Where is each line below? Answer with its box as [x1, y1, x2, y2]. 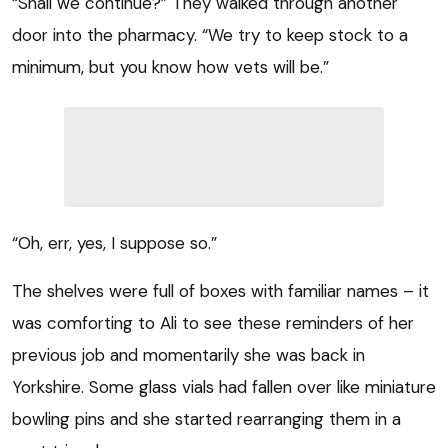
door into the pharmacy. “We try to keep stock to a [12, 23, 408, 46]
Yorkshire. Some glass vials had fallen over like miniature [12, 375, 436, 398]
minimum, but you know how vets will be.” [12, 55, 329, 78]
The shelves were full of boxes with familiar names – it [12, 279, 429, 302]
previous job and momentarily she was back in [12, 343, 365, 366]
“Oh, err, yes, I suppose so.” [12, 231, 217, 254]
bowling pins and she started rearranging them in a [12, 407, 401, 430]
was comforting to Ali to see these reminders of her [12, 311, 414, 334]
